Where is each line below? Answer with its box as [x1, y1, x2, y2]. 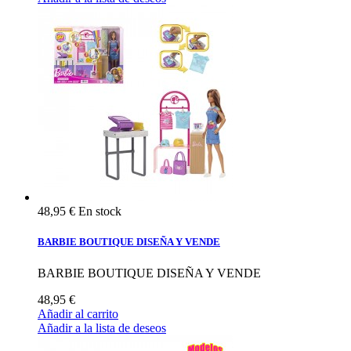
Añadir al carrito [38, 306, 118, 320]
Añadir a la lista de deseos [38, 320, 166, 335]
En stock [78, 204, 121, 219]
